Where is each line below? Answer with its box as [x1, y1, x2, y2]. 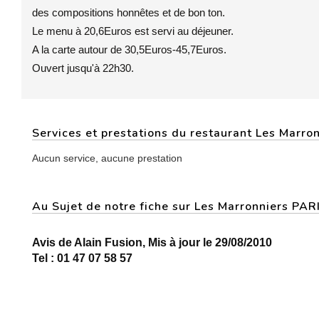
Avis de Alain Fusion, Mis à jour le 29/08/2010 [32, 236, 272, 249]
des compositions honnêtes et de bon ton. [32, 6, 225, 19]
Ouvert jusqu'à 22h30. [32, 62, 134, 74]
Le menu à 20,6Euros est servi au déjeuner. [32, 25, 234, 37]
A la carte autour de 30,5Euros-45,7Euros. [32, 43, 226, 56]
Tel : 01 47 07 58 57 [32, 252, 132, 264]
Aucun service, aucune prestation [32, 152, 182, 164]
